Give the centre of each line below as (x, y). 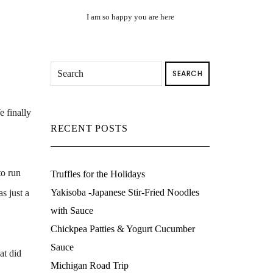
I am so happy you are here (130, 17)
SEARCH (188, 73)
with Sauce (72, 211)
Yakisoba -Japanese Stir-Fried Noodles (125, 192)
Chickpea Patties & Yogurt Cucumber (122, 229)
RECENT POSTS (89, 128)
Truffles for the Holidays (97, 174)
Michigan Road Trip (89, 265)
